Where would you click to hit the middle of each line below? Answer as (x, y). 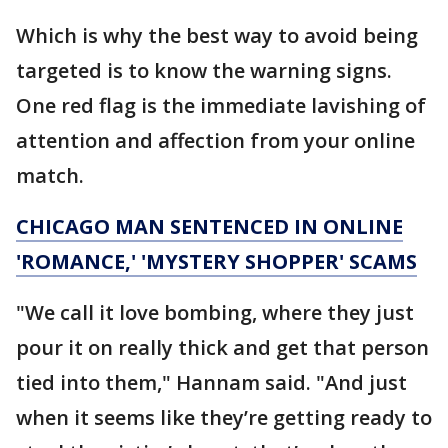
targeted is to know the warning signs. (204, 70)
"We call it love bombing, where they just (215, 312)
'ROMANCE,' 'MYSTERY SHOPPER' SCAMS (216, 261)
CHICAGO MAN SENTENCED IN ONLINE (209, 226)
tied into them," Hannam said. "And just (211, 382)
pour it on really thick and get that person (222, 347)
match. (50, 175)
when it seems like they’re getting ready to (224, 417)
